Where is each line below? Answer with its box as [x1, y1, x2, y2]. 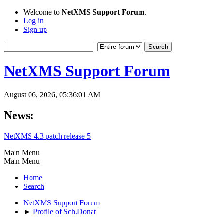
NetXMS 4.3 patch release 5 [4, 131, 91, 140]
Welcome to [23, 8, 62, 16]
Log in [23, 16, 44, 25]
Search [23, 182, 44, 190]
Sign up [23, 25, 47, 33]
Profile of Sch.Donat [33, 207, 96, 216]
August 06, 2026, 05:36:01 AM [4, 90, 100, 99]
